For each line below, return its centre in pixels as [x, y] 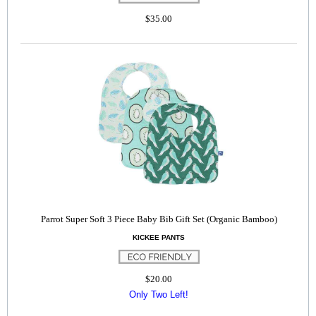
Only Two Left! [159, 294]
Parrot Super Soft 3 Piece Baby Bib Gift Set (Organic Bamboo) [159, 219]
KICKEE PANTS [159, 237]
